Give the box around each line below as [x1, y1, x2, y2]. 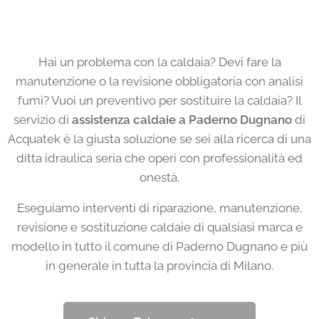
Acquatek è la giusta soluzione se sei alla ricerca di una [8, 132, 311, 147]
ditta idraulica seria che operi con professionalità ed [16, 151, 303, 166]
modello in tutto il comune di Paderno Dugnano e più [11, 239, 308, 254]
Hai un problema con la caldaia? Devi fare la [38, 55, 281, 70]
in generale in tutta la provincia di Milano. [46, 258, 273, 273]
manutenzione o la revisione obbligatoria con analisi [16, 74, 303, 89]
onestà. [140, 170, 179, 185]
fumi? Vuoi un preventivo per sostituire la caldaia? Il [17, 93, 302, 108]
